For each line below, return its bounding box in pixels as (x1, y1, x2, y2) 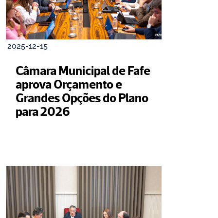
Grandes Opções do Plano (16, 90, 148, 105)
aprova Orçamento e (16, 76, 122, 91)
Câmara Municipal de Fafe (16, 63, 150, 77)
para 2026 (16, 104, 70, 118)
